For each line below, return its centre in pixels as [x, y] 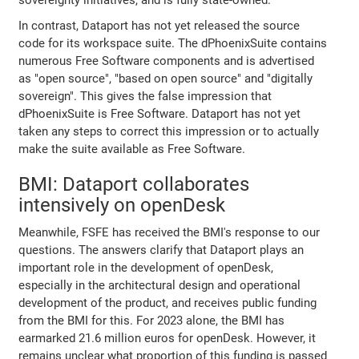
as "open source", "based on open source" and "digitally [166, 78]
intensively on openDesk [122, 205]
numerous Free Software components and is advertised [167, 61]
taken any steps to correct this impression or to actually [169, 131]
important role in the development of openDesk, [146, 267]
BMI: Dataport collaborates [134, 184]
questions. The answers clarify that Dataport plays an [161, 250]
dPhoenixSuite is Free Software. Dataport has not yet [160, 113]
